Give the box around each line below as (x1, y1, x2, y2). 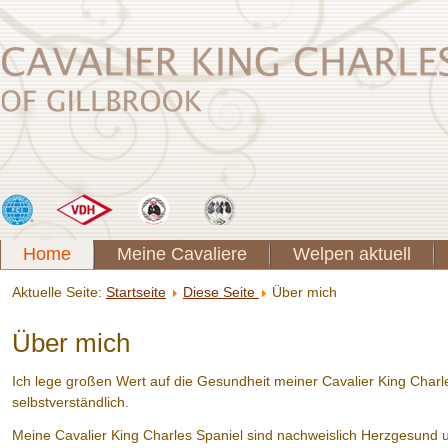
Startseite (106, 284, 166, 300)
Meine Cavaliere (117, 244, 247, 264)
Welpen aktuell (293, 244, 411, 264)
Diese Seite (183, 284, 259, 300)
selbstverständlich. (12, 394, 145, 410)
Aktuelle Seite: (12, 284, 106, 300)
